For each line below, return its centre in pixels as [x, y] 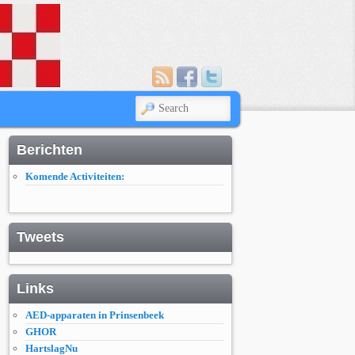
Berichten [50, 150]
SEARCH [160, 105]
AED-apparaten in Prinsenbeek [95, 315]
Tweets [40, 237]
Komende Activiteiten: [75, 176]
